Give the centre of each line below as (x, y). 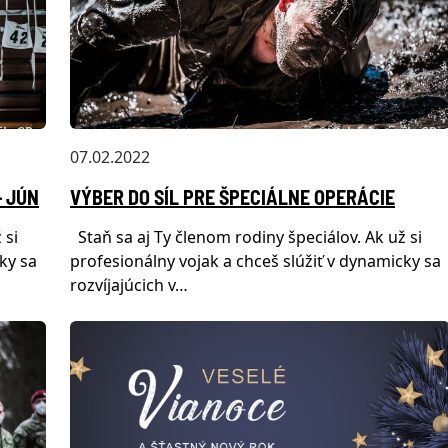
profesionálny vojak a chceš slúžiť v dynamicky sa (255, 260)
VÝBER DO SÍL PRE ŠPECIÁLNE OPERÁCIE (232, 196)
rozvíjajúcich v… (129, 284)
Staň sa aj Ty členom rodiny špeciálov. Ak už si (246, 236)
